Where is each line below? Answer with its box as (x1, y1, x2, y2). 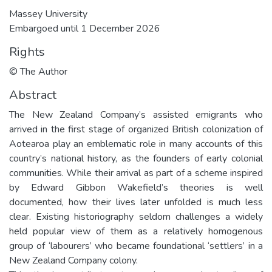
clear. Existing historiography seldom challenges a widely (9, 209, 263, 223)
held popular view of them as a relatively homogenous (9, 224, 263, 238)
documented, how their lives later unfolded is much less (9, 195, 263, 209)
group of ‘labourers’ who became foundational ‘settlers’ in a (9, 239, 263, 253)
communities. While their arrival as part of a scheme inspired (9, 166, 263, 180)
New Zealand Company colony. (9, 253, 138, 267)
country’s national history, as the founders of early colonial (9, 151, 263, 165)
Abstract (9, 86, 56, 103)
